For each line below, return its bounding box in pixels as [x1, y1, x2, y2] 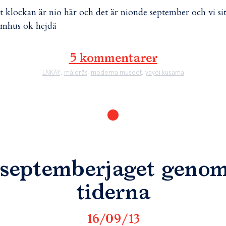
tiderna [76, 183, 150, 204]
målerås [64, 69, 87, 76]
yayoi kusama [145, 69, 184, 76]
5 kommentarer [69, 52, 157, 65]
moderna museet [90, 69, 142, 76]
